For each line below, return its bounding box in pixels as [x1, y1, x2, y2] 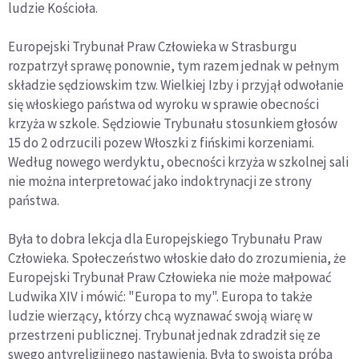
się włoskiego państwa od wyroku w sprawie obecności [8, 95, 319, 114]
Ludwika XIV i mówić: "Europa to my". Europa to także [8, 288, 313, 306]
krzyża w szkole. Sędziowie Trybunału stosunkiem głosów [8, 115, 337, 133]
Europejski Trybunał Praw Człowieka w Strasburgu [8, 38, 297, 56]
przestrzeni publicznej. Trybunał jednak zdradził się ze [8, 326, 321, 345]
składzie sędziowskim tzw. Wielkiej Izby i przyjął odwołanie [8, 76, 344, 95]
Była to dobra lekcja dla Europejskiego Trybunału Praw [8, 230, 322, 248]
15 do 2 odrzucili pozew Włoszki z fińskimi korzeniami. [8, 134, 314, 152]
